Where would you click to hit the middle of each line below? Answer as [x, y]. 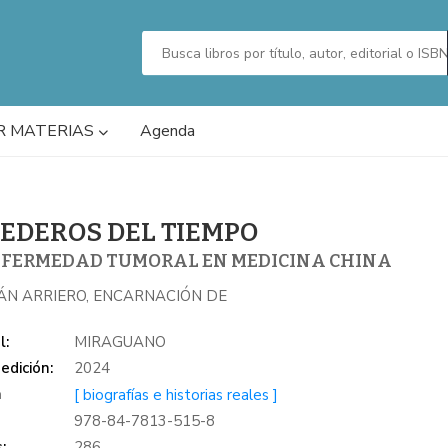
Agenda [167, 131]
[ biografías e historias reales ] [176, 394]
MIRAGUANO [120, 341]
